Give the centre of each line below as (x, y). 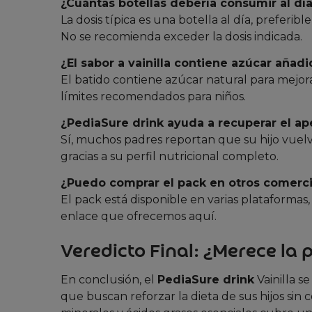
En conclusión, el (109, 280)
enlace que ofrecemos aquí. (139, 216)
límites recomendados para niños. (153, 96)
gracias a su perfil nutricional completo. (170, 156)
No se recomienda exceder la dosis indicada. (181, 36)
